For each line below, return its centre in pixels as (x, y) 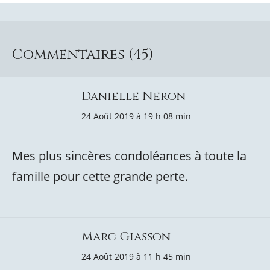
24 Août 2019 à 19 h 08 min (136, 116)
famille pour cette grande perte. (100, 176)
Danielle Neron (133, 96)
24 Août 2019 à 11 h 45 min (136, 256)
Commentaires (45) (83, 55)
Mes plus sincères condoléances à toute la (129, 156)
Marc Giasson (126, 237)
